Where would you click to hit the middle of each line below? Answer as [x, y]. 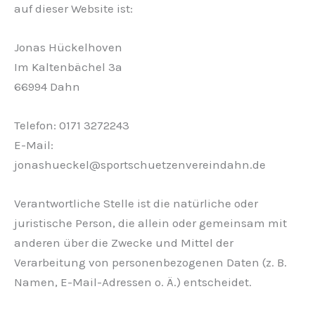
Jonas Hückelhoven [68, 47]
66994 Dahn [47, 86]
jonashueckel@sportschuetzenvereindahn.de [140, 165]
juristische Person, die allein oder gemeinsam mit [150, 223]
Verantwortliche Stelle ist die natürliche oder [136, 204]
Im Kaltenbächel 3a [68, 66]
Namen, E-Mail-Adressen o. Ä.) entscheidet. [133, 282]
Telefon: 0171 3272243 [72, 126]
